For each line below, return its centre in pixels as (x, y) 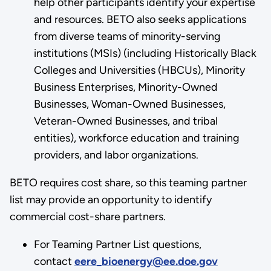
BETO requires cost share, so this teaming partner (128, 182)
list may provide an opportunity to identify (110, 199)
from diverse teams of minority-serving (127, 36)
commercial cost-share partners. (89, 216)
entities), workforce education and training (136, 138)
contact (54, 261)
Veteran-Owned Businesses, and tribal (126, 121)
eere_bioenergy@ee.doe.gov (146, 261)
